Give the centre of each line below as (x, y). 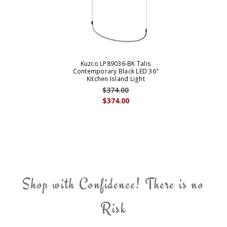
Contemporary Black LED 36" (116, 71)
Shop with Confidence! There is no (113, 184)
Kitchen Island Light (116, 79)
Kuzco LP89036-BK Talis (116, 64)
